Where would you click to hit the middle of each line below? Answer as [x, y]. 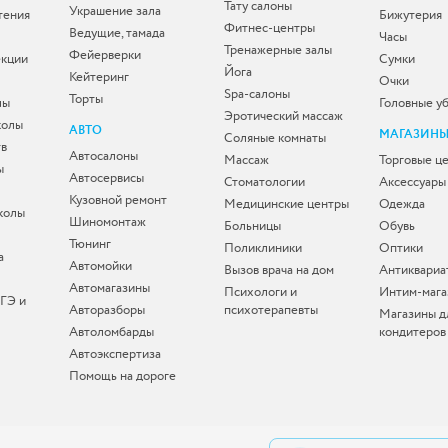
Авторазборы [107, 309]
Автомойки [100, 265]
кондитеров [412, 331]
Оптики [401, 247]
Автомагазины [109, 287]
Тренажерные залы [278, 49]
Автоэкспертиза [115, 353]
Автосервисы [106, 177]
